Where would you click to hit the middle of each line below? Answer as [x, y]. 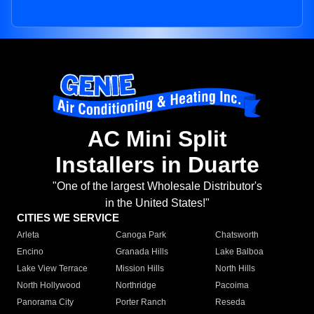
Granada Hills [142, 252]
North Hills [235, 269]
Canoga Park [141, 235]
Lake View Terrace [52, 269]
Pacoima [232, 286]
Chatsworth [237, 235]
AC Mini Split [157, 139]
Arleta [28, 235]
